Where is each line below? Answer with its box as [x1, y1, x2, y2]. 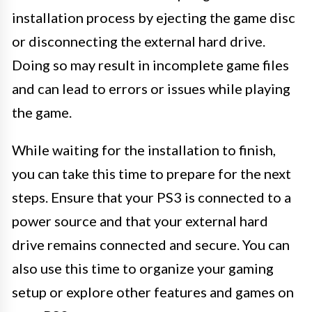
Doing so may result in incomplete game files [12, 56, 289, 73]
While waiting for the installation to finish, [12, 141, 276, 158]
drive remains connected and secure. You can [12, 236, 290, 253]
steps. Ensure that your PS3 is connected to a [12, 189, 291, 205]
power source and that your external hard [12, 212, 268, 229]
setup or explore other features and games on [12, 283, 294, 300]
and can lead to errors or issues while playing [12, 80, 290, 97]
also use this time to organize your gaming [12, 260, 274, 276]
